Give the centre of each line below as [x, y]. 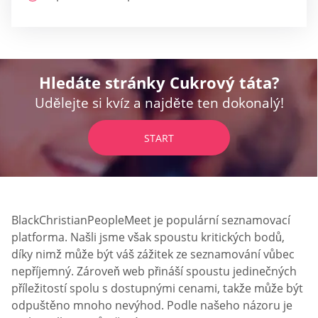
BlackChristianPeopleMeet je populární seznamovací [151, 220]
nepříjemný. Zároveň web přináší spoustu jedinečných [154, 271]
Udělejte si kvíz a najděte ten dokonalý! [159, 103]
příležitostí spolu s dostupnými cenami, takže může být [157, 288]
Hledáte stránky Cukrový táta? [159, 82]
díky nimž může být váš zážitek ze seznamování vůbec [153, 254]
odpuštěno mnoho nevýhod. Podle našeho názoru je [152, 305]
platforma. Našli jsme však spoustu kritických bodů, [148, 237]
